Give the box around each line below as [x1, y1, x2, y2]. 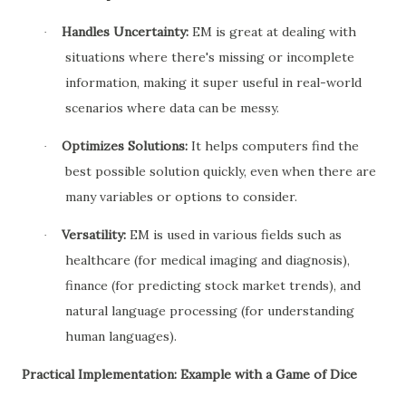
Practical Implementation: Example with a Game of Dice [22, 366, 357, 382]
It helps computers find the [188, 138, 359, 154]
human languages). [65, 328, 177, 344]
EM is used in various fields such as [126, 227, 342, 243]
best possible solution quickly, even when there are [65, 163, 376, 179]
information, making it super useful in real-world [65, 74, 362, 91]
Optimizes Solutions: [62, 138, 188, 154]
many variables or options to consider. [65, 188, 297, 205]
